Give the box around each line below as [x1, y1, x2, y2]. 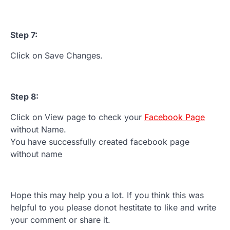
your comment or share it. [10, 214, 110, 225]
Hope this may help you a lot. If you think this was [10, 189, 204, 200]
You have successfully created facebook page [10, 136, 189, 147]
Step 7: [10, 29, 37, 40]
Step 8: [10, 91, 39, 102]
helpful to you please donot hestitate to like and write [10, 202, 216, 213]
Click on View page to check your [10, 111, 144, 122]
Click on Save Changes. [10, 50, 103, 61]
